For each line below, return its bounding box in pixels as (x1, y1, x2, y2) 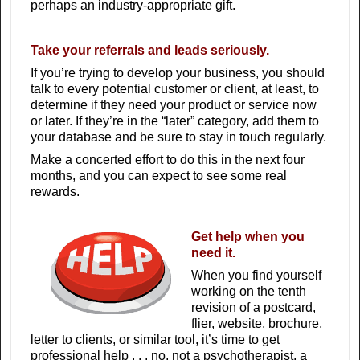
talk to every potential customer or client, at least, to (31, 82, 319, 96)
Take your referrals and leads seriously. (31, 43, 269, 58)
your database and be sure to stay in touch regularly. (31, 130, 326, 145)
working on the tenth (191, 284, 306, 299)
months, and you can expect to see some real (31, 169, 287, 183)
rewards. (31, 185, 80, 199)
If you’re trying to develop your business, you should (31, 66, 325, 80)
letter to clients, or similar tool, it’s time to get (31, 333, 280, 347)
